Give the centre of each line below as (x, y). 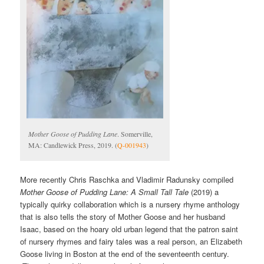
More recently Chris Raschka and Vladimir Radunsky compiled (127, 179)
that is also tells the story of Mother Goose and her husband (123, 216)
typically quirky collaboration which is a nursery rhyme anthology (130, 204)
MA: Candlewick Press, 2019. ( (73, 145)
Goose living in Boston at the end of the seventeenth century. (125, 253)
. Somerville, (135, 134)
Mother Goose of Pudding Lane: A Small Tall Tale (105, 192)
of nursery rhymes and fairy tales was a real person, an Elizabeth (131, 241)
